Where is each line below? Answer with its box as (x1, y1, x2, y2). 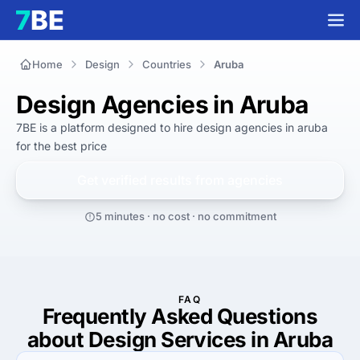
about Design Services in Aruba (27, 327, 333, 352)
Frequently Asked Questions (42, 304, 318, 329)
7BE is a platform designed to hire (16, 121, 196, 134)
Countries (142, 57, 191, 71)
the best (34, 139, 77, 153)
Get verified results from (77, 172, 227, 188)
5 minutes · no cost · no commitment (95, 210, 276, 223)
